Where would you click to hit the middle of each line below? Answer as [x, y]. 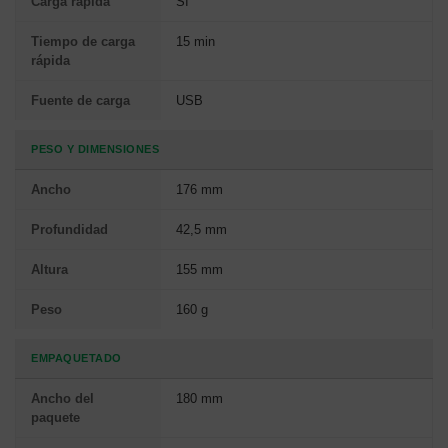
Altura [49, 270]
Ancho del [62, 399]
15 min [195, 42]
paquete [55, 418]
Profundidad [69, 230]
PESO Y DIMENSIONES [95, 149]
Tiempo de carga [83, 42]
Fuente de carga [80, 101]
